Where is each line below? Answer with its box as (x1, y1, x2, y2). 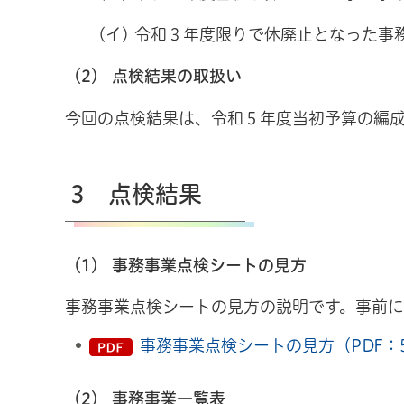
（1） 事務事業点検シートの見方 (65, 256, 307, 273)
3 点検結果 (70, 181, 202, 206)
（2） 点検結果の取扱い (65, 68, 242, 85)
